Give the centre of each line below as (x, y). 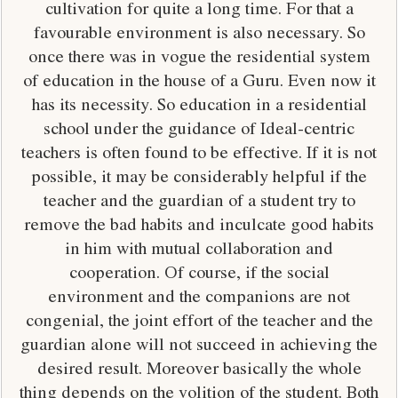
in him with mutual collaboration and (199, 247)
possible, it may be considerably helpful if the (199, 175)
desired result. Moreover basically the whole (199, 367)
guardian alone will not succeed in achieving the (199, 343)
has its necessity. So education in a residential (199, 103)
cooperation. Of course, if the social (199, 271)
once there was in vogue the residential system (199, 56)
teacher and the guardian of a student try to (199, 199)
